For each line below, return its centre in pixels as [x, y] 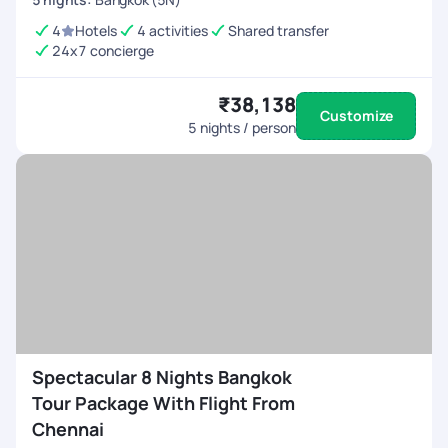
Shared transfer [278, 30]
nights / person [246, 127]
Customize [356, 115]
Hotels [96, 30]
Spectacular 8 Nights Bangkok [162, 377]
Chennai [68, 429]
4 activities [172, 30]
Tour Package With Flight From [163, 403]
